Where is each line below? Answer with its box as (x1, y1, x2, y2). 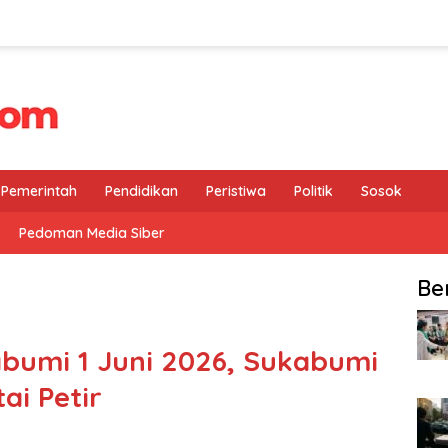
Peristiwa (206, 182, 266, 200)
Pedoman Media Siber (19, 224, 165, 242)
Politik (294, 182, 333, 200)
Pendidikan (105, 182, 178, 200)
